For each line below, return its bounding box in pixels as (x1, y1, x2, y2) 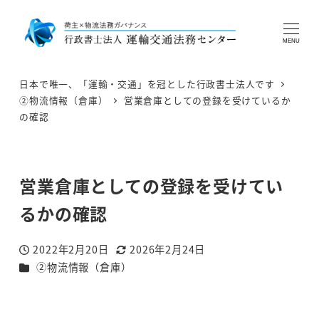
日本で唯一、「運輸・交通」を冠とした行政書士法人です (19, 77, 275, 91)
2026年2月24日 (130, 242, 206, 257)
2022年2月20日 (33, 242, 109, 257)
